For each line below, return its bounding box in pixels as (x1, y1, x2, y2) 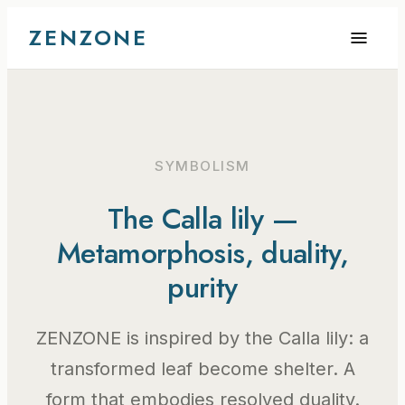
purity (167, 266, 238, 308)
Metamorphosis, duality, (56, 231, 349, 274)
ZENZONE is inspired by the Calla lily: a (36, 326, 369, 349)
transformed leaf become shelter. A (50, 357, 355, 380)
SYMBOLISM (155, 157, 250, 174)
